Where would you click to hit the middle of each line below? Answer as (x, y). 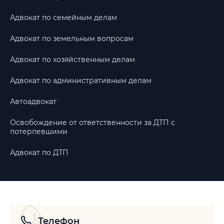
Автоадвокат (33, 101)
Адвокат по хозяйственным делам (72, 59)
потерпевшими (39, 131)
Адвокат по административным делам (81, 80)
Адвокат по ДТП (39, 152)
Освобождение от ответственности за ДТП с (92, 122)
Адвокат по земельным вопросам (72, 38)
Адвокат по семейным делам (63, 17)
